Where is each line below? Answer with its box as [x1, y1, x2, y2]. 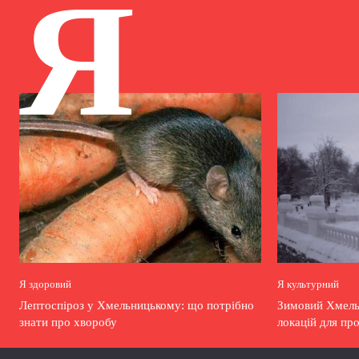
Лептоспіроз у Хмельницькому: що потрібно [19, 298, 254, 312]
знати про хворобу [19, 315, 117, 329]
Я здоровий [19, 277, 71, 290]
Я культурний [277, 277, 339, 290]
